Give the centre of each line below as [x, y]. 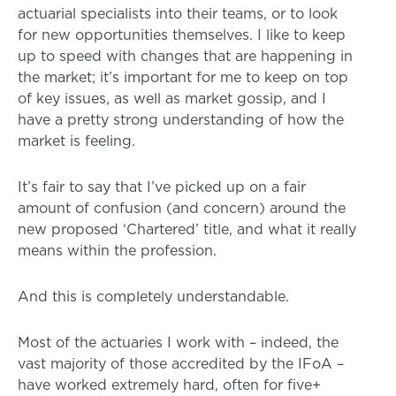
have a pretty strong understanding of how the [181, 120]
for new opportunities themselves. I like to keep [182, 35]
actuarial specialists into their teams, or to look [178, 14]
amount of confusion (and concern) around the [182, 208]
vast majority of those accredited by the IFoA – [181, 364]
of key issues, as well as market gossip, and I [172, 99]
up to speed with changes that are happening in [185, 56]
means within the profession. [117, 251]
